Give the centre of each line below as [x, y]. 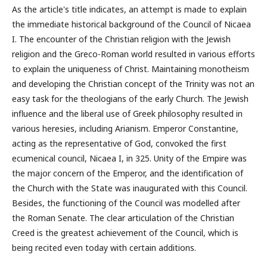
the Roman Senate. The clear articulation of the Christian [123, 218]
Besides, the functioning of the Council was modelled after [126, 203]
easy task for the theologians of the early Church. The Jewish [130, 99]
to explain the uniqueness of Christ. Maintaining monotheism [131, 69]
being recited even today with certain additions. [104, 248]
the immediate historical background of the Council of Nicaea [131, 24]
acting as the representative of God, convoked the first [119, 143]
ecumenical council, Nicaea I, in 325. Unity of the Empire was [129, 158]
